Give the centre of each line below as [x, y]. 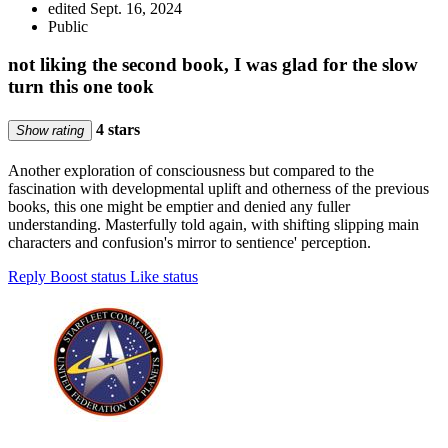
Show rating [50, 130]
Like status [164, 276]
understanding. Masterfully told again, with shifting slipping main [213, 224]
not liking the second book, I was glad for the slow [213, 65]
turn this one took [81, 87]
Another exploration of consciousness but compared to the [191, 170]
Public [68, 26]
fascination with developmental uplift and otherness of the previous [218, 188]
